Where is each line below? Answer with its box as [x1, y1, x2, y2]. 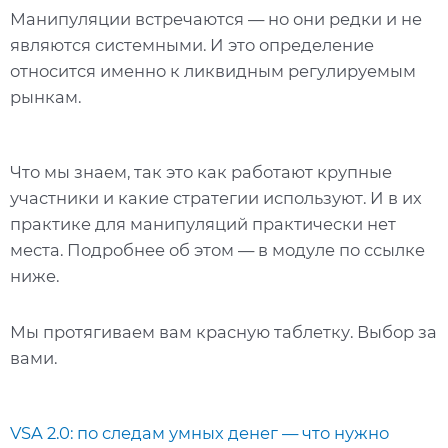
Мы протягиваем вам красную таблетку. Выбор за [10, 321, 437, 342]
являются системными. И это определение [10, 34, 374, 55]
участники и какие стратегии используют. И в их [10, 188, 422, 209]
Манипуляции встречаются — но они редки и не [10, 8, 422, 29]
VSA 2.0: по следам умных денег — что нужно [10, 423, 389, 444]
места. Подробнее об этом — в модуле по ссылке [10, 240, 425, 261]
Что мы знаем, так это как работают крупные [10, 162, 392, 183]
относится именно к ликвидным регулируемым [10, 60, 416, 81]
